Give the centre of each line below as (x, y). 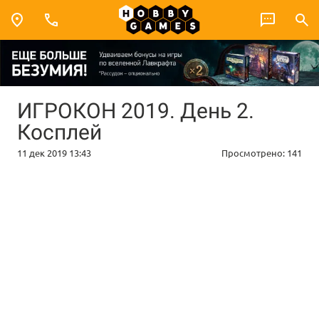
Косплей (59, 132)
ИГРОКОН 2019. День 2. (136, 110)
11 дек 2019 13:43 (54, 153)
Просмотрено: (254, 153)
